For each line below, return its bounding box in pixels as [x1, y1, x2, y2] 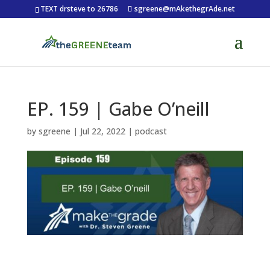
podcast [134, 125, 167, 137]
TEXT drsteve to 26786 [40, 4, 118, 14]
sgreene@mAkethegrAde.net [134, 4, 235, 14]
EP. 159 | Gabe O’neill [27, 96, 210, 121]
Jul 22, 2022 [80, 125, 125, 137]
